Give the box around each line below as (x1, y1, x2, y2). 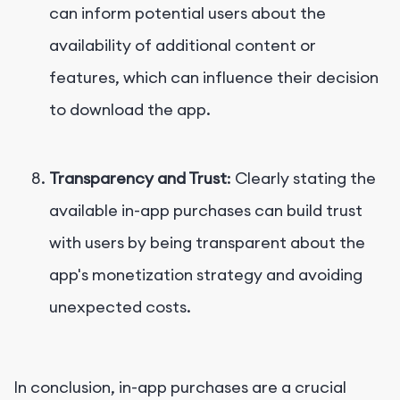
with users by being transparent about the (49, 231, 365, 253)
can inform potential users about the (49, 2, 326, 23)
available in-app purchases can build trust (49, 199, 362, 221)
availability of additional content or (49, 34, 316, 55)
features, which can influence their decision (49, 66, 379, 87)
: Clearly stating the (227, 167, 376, 188)
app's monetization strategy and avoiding (49, 263, 362, 285)
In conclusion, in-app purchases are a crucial (13, 376, 346, 397)
